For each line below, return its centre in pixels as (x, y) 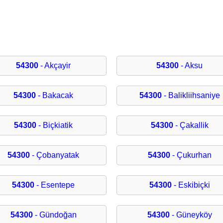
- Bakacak (55, 96)
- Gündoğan (55, 215)
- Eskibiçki (191, 185)
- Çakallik (191, 125)
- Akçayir (55, 66)
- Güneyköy (191, 215)
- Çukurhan (191, 155)
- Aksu (191, 66)
